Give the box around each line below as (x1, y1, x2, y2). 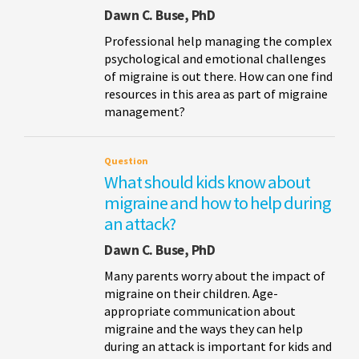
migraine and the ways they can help (104, 320, 303, 337)
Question (104, 154, 148, 167)
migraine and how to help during (104, 191, 331, 214)
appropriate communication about (104, 302, 296, 319)
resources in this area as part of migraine (104, 85, 328, 102)
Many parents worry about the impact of (104, 267, 325, 284)
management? (104, 103, 185, 119)
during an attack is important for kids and (104, 337, 332, 354)
